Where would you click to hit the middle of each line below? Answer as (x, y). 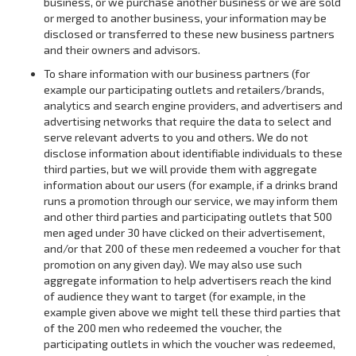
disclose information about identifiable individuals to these (193, 153)
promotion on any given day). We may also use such (173, 264)
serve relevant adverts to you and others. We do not (176, 137)
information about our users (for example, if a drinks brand (191, 185)
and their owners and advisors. (122, 50)
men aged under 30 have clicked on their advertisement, (184, 232)
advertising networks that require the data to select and (188, 121)
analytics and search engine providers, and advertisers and (193, 105)
